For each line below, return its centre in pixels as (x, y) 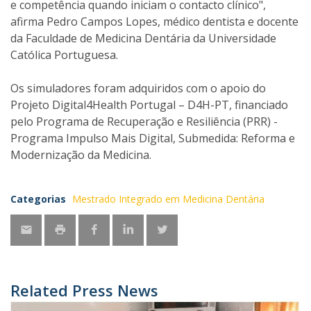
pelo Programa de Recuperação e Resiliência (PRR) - (144, 121)
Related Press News (84, 290)
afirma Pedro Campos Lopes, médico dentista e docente (154, 22)
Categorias (38, 199)
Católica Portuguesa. (64, 55)
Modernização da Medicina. (81, 155)
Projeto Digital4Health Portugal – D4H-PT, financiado (149, 105)
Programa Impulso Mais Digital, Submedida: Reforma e (153, 138)
